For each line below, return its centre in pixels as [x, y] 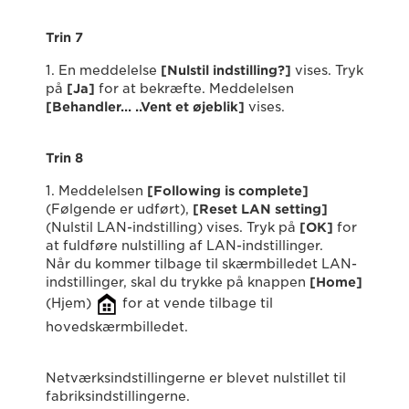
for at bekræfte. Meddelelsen [194, 89]
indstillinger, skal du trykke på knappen [178, 283]
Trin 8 [64, 158]
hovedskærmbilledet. [117, 327]
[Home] [336, 283]
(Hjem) [70, 304]
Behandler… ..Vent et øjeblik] [148, 107]
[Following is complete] [228, 191]
